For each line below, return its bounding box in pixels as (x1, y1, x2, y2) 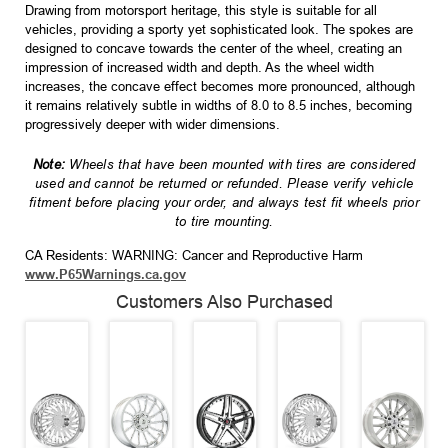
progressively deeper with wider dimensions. (25, 117, 280, 133)
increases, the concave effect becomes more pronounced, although (25, 79, 415, 95)
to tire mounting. (174, 214, 274, 230)
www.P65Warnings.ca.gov (25, 267, 186, 283)
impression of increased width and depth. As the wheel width (25, 60, 374, 76)
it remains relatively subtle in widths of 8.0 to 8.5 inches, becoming (25, 98, 412, 114)
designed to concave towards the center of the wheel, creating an (25, 41, 402, 57)
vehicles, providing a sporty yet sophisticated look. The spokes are (25, 22, 413, 38)
